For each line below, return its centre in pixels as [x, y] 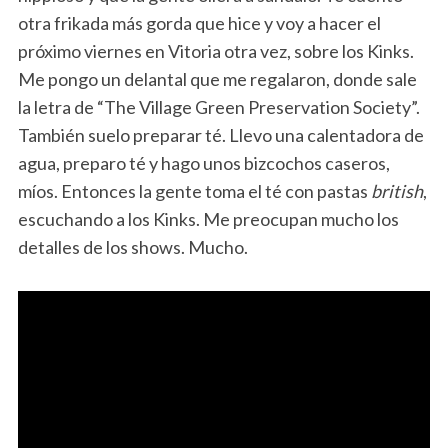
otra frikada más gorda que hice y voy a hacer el [199, 22]
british [396, 190]
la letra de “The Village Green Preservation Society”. [218, 106]
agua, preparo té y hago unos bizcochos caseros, [203, 162]
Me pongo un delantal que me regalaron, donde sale [217, 78]
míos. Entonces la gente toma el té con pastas [194, 190]
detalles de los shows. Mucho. [132, 246]
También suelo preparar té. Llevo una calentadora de [220, 134]
